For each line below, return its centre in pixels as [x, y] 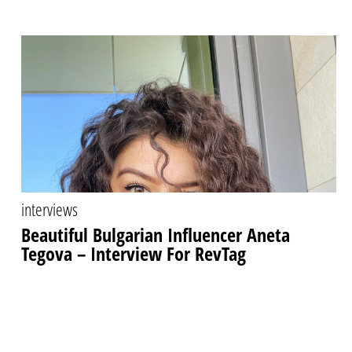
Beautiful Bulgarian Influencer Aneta [155, 235]
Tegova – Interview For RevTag [133, 253]
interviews [49, 209]
